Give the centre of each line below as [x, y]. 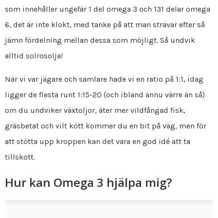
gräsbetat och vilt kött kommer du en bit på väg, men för [106, 126]
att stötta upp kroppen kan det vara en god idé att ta [98, 141]
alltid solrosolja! [34, 55]
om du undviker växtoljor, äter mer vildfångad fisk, [95, 110]
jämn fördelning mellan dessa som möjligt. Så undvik [100, 40]
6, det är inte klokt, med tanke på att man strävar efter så [105, 24]
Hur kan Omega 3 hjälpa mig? [88, 182]
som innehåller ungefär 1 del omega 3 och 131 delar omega [108, 9]
